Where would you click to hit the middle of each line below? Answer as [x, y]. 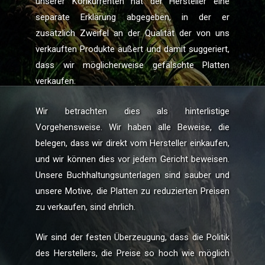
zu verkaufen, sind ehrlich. [85, 207]
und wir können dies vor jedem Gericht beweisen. [132, 159]
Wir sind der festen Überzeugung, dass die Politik [132, 237]
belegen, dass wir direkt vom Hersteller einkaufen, [132, 143]
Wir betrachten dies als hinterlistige [132, 111]
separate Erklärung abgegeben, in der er [132, 17]
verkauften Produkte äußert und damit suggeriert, [132, 49]
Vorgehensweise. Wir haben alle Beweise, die [132, 127]
